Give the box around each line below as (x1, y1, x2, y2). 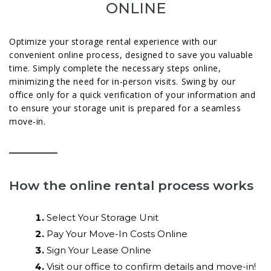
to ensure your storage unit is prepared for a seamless (9, 102, 241, 114)
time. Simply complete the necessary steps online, (9, 62, 221, 74)
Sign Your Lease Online (47, 244, 151, 256)
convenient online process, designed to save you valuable (9, 49, 253, 61)
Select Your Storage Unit (47, 212, 158, 224)
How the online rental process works (9, 178, 253, 194)
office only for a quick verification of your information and (9, 89, 256, 101)
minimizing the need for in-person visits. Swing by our (9, 76, 236, 88)
